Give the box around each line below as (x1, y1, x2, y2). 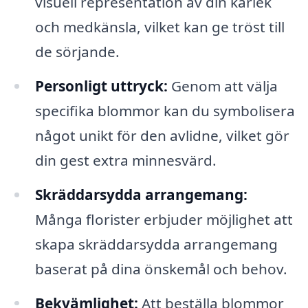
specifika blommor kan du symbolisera (34, 100, 295, 120)
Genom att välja (167, 76, 278, 96)
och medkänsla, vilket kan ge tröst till (34, 16, 285, 36)
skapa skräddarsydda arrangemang (34, 234, 278, 254)
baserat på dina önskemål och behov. (34, 258, 287, 278)
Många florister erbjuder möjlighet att (34, 209, 293, 229)
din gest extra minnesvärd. (34, 150, 217, 170)
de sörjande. (34, 41, 120, 61)
